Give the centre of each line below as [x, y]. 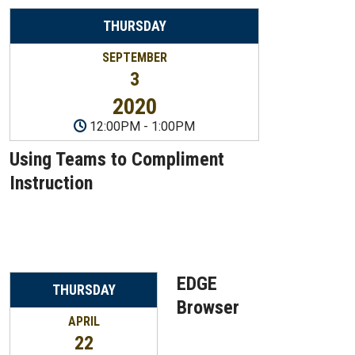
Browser [208, 308]
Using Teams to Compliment [117, 160]
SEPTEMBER [134, 57]
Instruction [51, 183]
